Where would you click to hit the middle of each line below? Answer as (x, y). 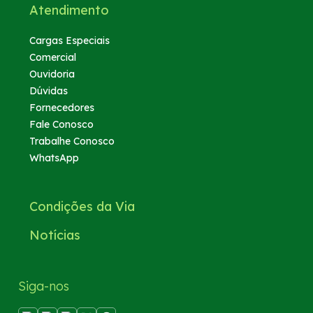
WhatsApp (54, 158)
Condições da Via (82, 206)
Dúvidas (49, 90)
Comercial (53, 57)
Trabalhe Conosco (72, 141)
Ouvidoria (52, 74)
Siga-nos (44, 286)
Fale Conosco (62, 124)
